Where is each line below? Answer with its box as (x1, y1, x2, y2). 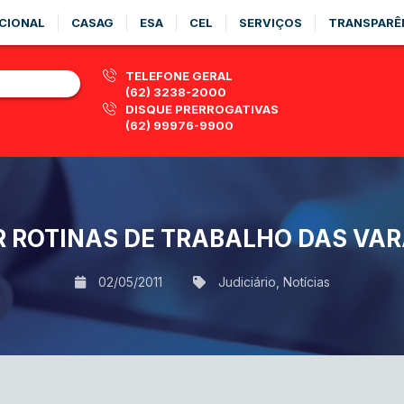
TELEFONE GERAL (125, 69, 233, 83)
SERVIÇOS (239, 15, 302, 30)
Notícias (282, 273, 330, 289)
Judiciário (217, 273, 276, 289)
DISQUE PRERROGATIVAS (125, 102, 279, 116)
